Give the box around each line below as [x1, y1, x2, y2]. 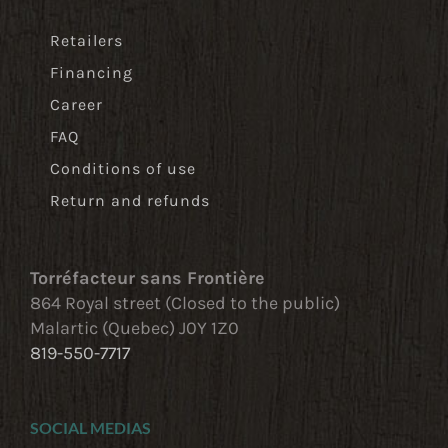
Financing [50, 62, 133, 82]
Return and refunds [50, 190, 210, 210]
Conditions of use [50, 158, 196, 178]
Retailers [50, 30, 123, 50]
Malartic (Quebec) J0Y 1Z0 [30, 316, 239, 339]
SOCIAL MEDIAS [30, 417, 151, 437]
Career [50, 94, 103, 114]
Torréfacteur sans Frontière [30, 266, 265, 289]
